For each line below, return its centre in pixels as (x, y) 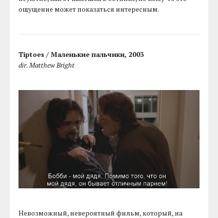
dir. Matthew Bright (47, 65)
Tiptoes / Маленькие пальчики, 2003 (82, 54)
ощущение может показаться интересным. (89, 9)
